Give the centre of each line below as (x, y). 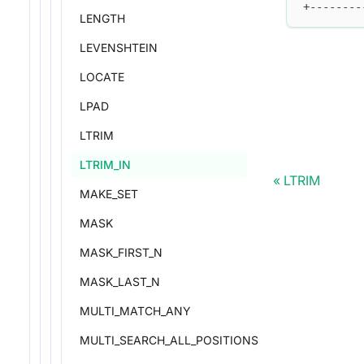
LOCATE (102, 77)
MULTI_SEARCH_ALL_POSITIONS (169, 340)
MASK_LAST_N (120, 282)
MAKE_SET (109, 194)
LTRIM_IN (105, 165)
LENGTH (102, 18)
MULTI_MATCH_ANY (135, 311)
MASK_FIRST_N (121, 252)
